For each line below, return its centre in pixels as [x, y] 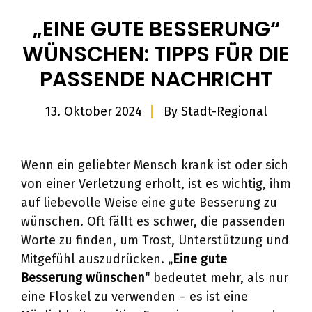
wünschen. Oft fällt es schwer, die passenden [153, 221]
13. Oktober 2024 [93, 111]
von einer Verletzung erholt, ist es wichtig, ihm [156, 184]
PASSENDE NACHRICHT [156, 79]
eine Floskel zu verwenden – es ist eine [134, 297]
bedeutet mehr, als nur [219, 278]
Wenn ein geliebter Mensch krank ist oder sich [155, 165]
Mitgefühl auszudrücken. [94, 259]
